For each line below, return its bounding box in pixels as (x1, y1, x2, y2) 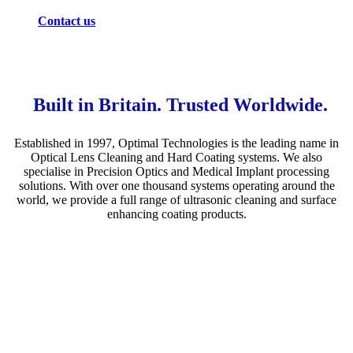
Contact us (38, 14, 95, 28)
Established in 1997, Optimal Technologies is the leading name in (14, 136, 339, 150)
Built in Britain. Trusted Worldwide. (33, 95, 328, 116)
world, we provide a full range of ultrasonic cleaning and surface (17, 193, 336, 207)
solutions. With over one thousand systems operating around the (18, 179, 335, 193)
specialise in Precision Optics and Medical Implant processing (24, 165, 329, 179)
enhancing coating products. (106, 207, 247, 221)
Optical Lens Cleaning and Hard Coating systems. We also (31, 150, 322, 165)
